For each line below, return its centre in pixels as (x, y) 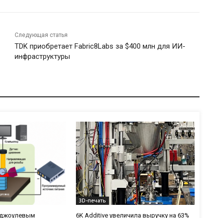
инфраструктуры (43, 57)
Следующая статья (41, 35)
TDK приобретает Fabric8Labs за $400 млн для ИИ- (100, 46)
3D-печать (93, 200)
